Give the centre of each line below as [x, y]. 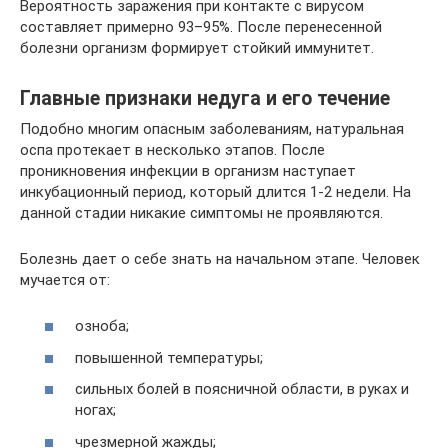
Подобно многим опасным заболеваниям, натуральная [212, 128]
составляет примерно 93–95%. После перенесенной [201, 26]
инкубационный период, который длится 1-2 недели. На [215, 191]
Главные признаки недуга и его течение [205, 98]
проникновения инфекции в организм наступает [188, 170]
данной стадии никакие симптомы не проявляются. [201, 212]
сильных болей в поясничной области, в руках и [242, 389]
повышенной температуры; [169, 357]
